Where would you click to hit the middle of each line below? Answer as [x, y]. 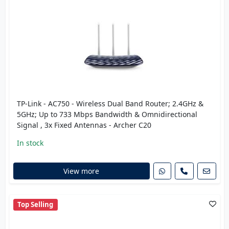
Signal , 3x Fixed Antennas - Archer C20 [84, 125]
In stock [30, 143]
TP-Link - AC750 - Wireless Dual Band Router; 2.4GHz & [110, 103]
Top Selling [36, 205]
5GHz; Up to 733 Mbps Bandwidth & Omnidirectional [107, 114]
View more [81, 171]
